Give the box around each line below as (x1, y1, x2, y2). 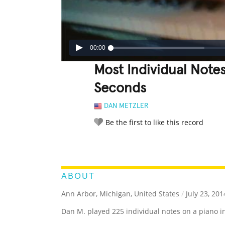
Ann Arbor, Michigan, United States (61, 189, 179, 199)
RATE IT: (94, 142, 114, 148)
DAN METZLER (104, 102, 149, 110)
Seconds (94, 81, 146, 96)
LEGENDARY (122, 141, 155, 148)
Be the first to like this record (105, 118, 203, 128)
